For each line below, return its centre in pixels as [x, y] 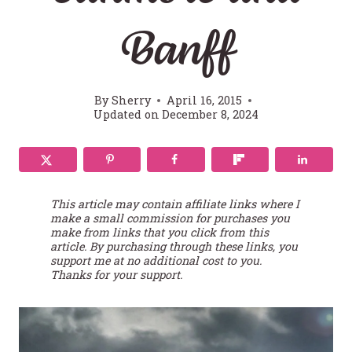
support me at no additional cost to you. [156, 260]
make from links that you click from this [159, 232]
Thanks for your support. [116, 274]
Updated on [126, 115]
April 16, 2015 [204, 101]
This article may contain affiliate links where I [175, 203]
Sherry [131, 101]
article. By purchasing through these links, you [174, 246]
